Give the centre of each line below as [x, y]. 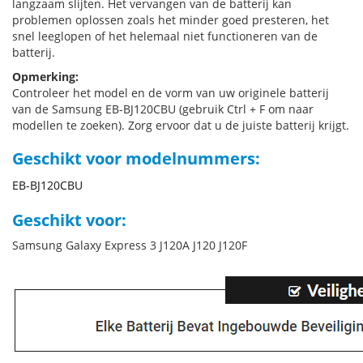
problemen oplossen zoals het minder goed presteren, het [171, 20]
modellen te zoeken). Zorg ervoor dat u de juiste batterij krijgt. [181, 125]
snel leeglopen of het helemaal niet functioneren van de [165, 36]
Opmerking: [45, 77]
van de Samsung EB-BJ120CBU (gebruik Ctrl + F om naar [163, 109]
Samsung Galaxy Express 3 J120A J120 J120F [130, 245]
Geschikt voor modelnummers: [136, 158]
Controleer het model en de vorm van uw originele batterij [171, 93]
